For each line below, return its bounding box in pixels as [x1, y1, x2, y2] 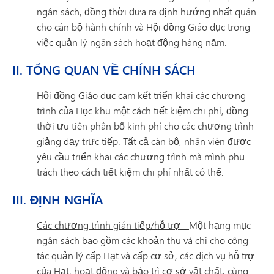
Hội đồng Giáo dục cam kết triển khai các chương [37, 88, 246, 102]
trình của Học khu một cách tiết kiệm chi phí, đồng [37, 103, 248, 117]
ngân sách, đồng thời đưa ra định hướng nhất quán [37, 4, 256, 18]
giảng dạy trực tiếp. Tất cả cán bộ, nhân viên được [37, 134, 251, 148]
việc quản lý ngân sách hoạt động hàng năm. [37, 35, 227, 49]
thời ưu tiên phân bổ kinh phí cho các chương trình [37, 119, 254, 133]
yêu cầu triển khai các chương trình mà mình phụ [37, 149, 245, 163]
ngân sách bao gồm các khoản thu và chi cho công [37, 233, 248, 247]
